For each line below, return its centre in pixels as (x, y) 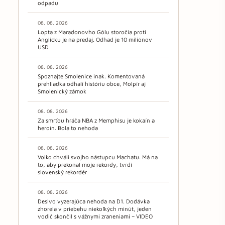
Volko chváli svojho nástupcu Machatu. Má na (98, 157)
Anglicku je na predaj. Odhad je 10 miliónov (95, 40)
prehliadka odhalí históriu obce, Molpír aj (92, 84)
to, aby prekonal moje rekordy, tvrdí (85, 165)
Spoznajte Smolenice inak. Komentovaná (91, 76)
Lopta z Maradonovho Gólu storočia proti (92, 32)
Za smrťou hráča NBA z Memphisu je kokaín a (96, 121)
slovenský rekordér (62, 172)
